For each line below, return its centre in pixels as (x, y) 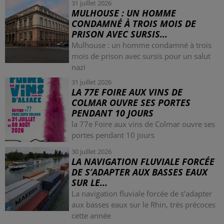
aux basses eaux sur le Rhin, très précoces (144, 204)
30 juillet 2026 (92, 151)
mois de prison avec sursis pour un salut (141, 56)
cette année (91, 215)
